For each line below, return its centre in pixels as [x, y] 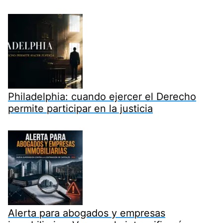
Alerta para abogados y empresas [87, 213]
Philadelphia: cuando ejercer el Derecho [102, 97]
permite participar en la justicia [80, 109]
